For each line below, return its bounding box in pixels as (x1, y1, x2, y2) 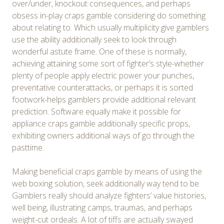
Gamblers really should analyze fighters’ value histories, (12, 189, 206, 201)
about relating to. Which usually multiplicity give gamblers (12, 21, 209, 33)
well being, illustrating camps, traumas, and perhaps (12, 201, 192, 213)
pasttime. (12, 141, 44, 153)
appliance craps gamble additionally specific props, (12, 117, 190, 129)
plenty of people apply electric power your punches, (12, 69, 194, 81)
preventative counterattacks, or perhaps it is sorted (12, 81, 193, 93)
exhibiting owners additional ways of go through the (12, 129, 194, 141)
